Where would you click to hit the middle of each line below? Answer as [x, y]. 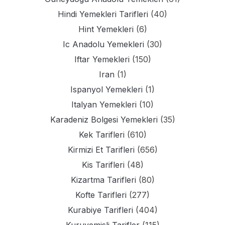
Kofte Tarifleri [101, 195]
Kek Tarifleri [101, 135]
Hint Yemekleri [106, 29]
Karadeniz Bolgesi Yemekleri [104, 120]
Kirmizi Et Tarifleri [101, 150]
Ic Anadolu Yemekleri [103, 44]
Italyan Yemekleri [104, 105]
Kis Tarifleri [103, 165]
